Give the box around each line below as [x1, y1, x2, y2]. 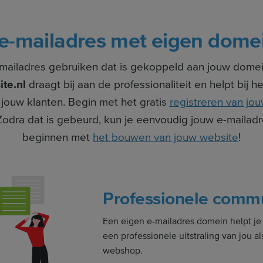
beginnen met [22, 130, 93, 144]
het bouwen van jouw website [93, 130, 238, 144]
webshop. [103, 245, 143, 257]
